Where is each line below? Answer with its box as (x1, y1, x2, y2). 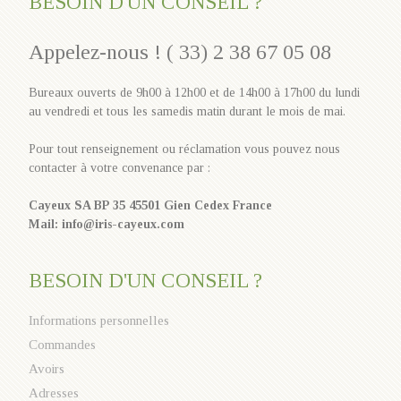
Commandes (29, 337, 97, 352)
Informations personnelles (29, 312, 170, 328)
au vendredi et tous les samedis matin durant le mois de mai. (29, 104, 346, 118)
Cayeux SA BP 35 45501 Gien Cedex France (29, 198, 273, 212)
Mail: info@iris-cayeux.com (29, 217, 185, 231)
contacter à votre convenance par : (29, 160, 211, 175)
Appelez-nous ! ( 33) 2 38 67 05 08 (29, 39, 332, 64)
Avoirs (29, 361, 65, 376)
